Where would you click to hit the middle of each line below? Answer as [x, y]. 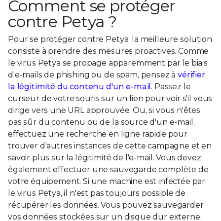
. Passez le [171, 86]
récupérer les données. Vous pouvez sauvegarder [106, 205]
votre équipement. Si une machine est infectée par [107, 181]
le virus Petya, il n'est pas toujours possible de [97, 193]
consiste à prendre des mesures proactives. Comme [109, 51]
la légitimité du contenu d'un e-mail [80, 86]
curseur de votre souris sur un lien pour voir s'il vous [110, 98]
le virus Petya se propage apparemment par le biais [108, 63]
